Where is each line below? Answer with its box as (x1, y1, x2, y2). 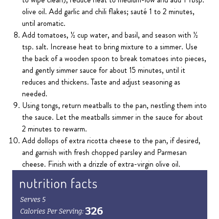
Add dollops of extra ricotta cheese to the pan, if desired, (22, 135, 201, 147)
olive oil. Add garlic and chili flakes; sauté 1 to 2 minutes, (22, 6, 195, 18)
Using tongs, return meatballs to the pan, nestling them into (22, 100, 207, 111)
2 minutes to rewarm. (22, 123, 88, 135)
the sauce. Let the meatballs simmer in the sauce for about (22, 111, 203, 123)
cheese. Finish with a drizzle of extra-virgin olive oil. (22, 158, 181, 170)
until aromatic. (22, 18, 66, 29)
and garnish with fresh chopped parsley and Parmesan (22, 147, 187, 158)
